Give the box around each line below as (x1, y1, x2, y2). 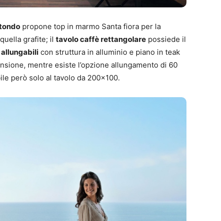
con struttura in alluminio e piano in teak (38, 47, 180, 57)
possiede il (146, 34, 186, 44)
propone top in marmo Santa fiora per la (20, 21, 161, 31)
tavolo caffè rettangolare (56, 34, 146, 44)
